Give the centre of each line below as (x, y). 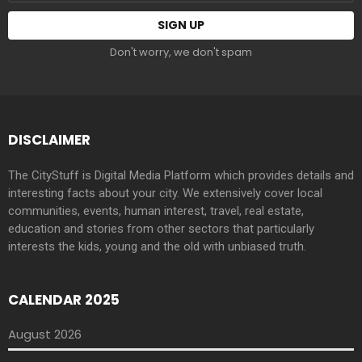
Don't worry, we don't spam (181, 53)
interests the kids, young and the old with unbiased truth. (157, 246)
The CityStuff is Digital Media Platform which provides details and (181, 175)
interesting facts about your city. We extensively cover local (165, 193)
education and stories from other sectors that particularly (161, 228)
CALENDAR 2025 (64, 299)
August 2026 (45, 335)
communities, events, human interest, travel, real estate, (156, 210)
